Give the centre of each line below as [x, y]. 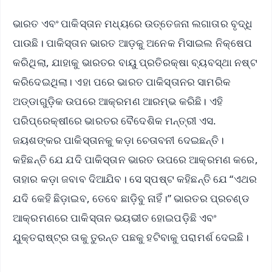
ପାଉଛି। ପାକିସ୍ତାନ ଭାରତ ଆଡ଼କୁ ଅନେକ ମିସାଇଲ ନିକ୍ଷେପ [133, 43]
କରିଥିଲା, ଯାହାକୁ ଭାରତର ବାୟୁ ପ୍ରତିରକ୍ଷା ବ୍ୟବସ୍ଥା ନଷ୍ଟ [135, 63]
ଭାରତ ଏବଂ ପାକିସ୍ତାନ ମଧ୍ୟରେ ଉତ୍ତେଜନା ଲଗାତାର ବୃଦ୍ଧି [133, 24]
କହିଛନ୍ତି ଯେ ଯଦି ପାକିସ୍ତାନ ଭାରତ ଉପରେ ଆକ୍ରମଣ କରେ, [135, 160]
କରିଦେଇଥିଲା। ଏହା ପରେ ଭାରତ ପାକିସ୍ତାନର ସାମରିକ [122, 82]
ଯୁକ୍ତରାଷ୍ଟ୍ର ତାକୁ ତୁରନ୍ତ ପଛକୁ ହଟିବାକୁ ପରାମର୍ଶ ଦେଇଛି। [131, 237]
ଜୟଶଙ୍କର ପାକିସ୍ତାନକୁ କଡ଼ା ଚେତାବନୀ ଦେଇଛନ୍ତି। [118, 140]
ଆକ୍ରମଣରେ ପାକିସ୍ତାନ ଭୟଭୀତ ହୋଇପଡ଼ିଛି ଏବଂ [115, 218]
